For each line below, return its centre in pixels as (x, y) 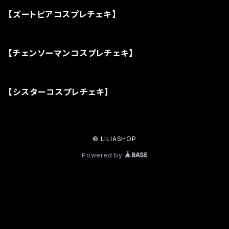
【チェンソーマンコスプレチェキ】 (71, 53)
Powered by (103, 155)
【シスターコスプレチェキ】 (59, 92)
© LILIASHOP (114, 139)
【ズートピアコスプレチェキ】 (62, 14)
